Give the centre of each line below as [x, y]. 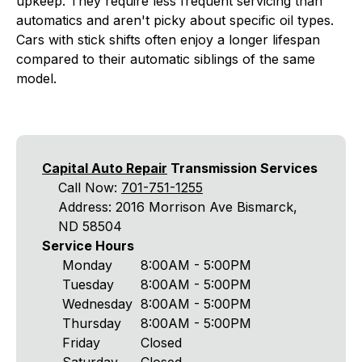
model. [36, 78]
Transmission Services [242, 168]
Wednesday [97, 304]
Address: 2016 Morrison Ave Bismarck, [178, 207]
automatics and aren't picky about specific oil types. [175, 20]
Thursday [92, 323]
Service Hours [88, 246]
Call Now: [90, 187]
